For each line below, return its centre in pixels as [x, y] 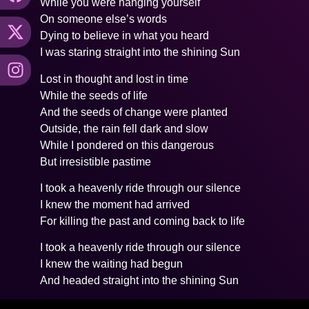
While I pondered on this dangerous [127, 145]
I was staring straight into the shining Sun [140, 52]
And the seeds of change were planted [134, 112]
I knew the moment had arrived [115, 205]
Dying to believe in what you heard [125, 36]
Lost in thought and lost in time [114, 79]
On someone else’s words [104, 19]
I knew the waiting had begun [112, 264]
